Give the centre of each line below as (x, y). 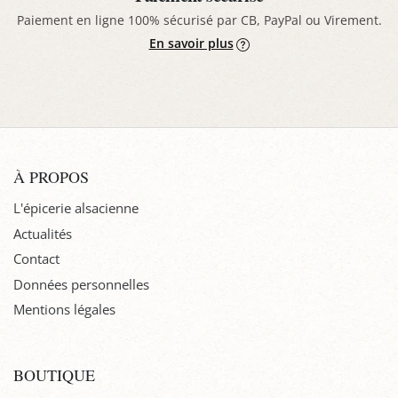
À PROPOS (51, 177)
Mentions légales (64, 310)
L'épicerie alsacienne (76, 208)
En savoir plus (191, 44)
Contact (36, 259)
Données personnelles (81, 284)
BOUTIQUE (54, 374)
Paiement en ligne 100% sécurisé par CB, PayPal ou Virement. (199, 20)
